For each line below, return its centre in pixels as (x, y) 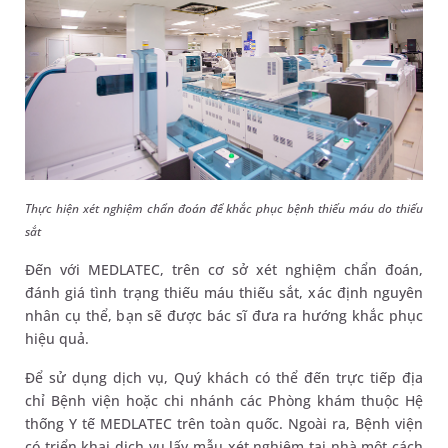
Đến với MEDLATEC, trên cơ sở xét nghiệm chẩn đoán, (224, 269)
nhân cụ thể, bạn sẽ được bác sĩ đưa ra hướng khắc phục (224, 315)
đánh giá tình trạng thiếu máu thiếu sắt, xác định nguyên (224, 292)
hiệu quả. (57, 338)
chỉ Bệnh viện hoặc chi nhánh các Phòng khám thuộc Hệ (224, 400)
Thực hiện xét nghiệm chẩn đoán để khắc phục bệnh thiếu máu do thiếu (224, 208)
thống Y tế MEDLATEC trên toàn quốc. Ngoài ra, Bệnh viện (224, 423)
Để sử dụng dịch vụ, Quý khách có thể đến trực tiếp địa (224, 377)
